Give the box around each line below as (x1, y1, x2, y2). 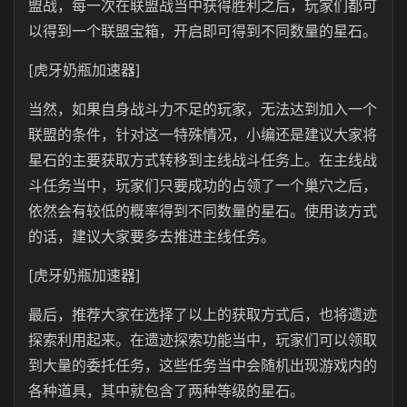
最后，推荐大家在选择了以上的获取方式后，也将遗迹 (28, 305, 377, 323)
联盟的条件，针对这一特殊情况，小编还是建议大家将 (28, 125, 377, 144)
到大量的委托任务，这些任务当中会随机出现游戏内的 (28, 356, 377, 374)
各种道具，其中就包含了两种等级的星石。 (28, 382, 304, 400)
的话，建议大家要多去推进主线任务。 (28, 227, 275, 245)
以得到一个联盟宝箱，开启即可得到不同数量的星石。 (28, 22, 377, 40)
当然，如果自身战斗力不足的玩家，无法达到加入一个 (28, 100, 377, 118)
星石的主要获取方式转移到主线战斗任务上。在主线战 (28, 151, 377, 169)
